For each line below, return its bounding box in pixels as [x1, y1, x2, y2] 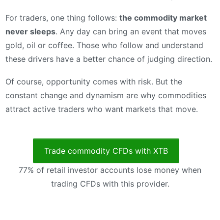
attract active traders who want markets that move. [5, 104, 198, 114]
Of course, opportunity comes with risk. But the [5, 76, 182, 86]
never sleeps [5, 27, 55, 37]
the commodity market [119, 13, 207, 23]
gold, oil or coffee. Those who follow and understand [5, 40, 203, 51]
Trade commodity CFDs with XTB [44, 145, 168, 156]
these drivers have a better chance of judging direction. [5, 54, 212, 64]
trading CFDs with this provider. [51, 178, 169, 189]
